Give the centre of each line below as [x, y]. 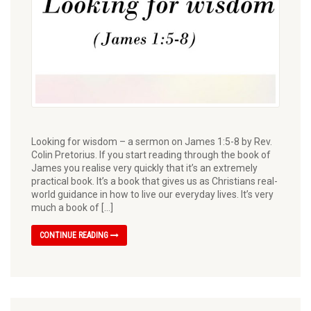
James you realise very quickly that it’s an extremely [144, 168]
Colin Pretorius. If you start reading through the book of [151, 155]
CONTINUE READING [75, 236]
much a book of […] [72, 208]
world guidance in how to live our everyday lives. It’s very [152, 195]
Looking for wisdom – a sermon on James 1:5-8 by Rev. [152, 142]
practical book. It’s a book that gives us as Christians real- [154, 182]
